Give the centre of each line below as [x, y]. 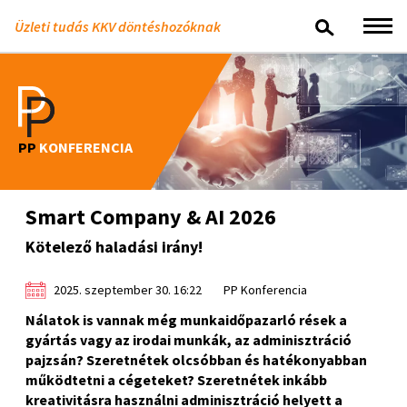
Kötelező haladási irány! [114, 247]
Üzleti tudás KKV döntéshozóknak [118, 26]
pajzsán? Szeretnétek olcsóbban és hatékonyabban [196, 360]
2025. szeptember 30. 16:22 [128, 290]
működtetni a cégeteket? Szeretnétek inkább [176, 380]
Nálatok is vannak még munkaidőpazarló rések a [186, 320]
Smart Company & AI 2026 [151, 217]
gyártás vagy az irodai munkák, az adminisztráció [189, 340]
